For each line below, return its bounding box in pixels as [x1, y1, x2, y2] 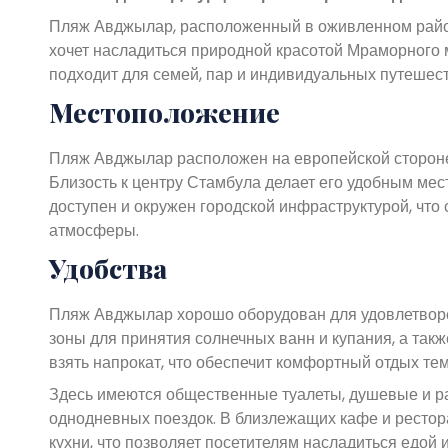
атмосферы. [48, 218, 139, 242]
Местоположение [48, 94, 280, 130]
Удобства [48, 250, 167, 286]
